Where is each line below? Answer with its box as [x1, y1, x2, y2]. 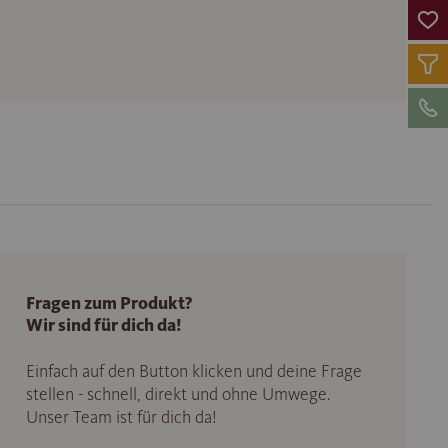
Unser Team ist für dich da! [25, 406, 217, 429]
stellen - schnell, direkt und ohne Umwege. [25, 383, 330, 406]
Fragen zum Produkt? [25, 292, 192, 315]
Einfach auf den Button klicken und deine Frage [25, 360, 362, 383]
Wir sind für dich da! [25, 314, 182, 337]
